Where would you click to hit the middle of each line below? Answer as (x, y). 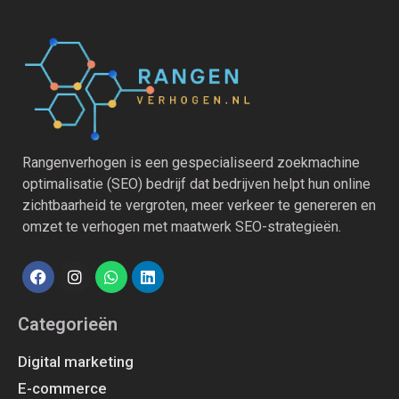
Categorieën (68, 324)
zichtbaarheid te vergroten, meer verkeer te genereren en (199, 205)
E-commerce (62, 388)
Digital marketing (76, 361)
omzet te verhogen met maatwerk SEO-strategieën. (182, 226)
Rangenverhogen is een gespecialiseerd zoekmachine (191, 162)
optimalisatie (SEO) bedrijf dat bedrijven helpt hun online (196, 183)
